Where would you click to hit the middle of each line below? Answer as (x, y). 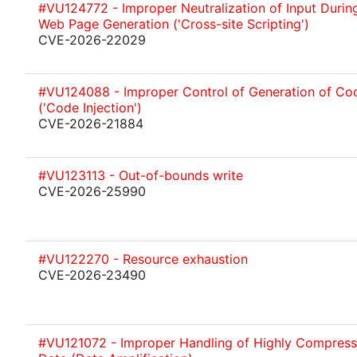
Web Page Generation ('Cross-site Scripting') (174, 24)
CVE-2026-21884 (91, 124)
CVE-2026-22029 (92, 40)
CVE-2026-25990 (92, 191)
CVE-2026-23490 (92, 275)
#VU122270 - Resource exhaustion (143, 259)
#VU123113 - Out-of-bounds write (141, 175)
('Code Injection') (90, 108)
